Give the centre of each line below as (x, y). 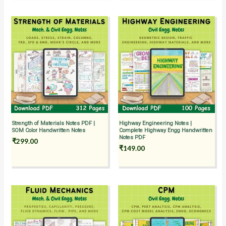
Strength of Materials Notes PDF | (54, 124)
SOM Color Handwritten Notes (49, 131)
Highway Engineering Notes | (155, 124)
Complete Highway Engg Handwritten (166, 131)
